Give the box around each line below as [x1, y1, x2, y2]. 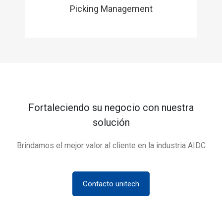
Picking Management [69, 3, 153, 14]
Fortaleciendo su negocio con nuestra [28, 102, 194, 113]
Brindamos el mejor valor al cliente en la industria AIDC [16, 141, 206, 150]
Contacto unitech [83, 179, 139, 188]
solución [92, 116, 130, 128]
